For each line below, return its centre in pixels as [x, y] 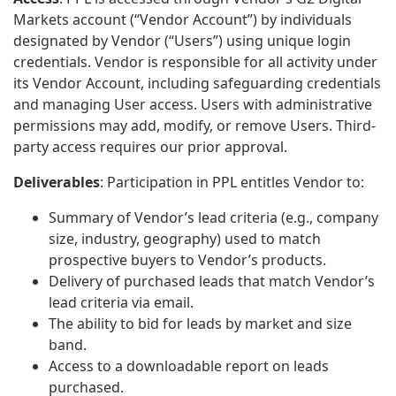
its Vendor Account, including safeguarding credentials [197, 84]
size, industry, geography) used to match [185, 239]
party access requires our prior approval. [150, 147]
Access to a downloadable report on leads [189, 366]
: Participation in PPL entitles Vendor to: [232, 183]
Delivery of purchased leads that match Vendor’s [212, 282]
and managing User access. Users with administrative [193, 105]
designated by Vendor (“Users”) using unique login [182, 41]
